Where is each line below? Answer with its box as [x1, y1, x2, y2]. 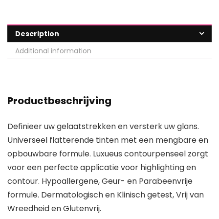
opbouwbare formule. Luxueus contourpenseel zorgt [7, 148, 208, 160]
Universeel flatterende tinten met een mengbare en [7, 134, 208, 146]
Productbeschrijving [7, 94, 111, 108]
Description [15, 29, 59, 39]
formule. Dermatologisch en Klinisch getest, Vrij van [7, 189, 204, 201]
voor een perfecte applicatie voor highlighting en [7, 162, 196, 174]
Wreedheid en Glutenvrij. [7, 203, 101, 215]
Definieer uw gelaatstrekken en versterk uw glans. [7, 121, 199, 132]
